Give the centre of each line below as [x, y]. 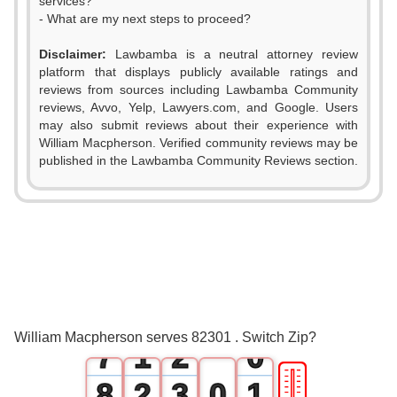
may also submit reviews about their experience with [198, 125]
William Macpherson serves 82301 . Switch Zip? [165, 337]
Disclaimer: [73, 54]
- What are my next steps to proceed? [145, 19]
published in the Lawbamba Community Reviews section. [198, 160]
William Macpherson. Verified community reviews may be [198, 143]
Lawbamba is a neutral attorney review [232, 54]
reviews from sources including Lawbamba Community [198, 90]
